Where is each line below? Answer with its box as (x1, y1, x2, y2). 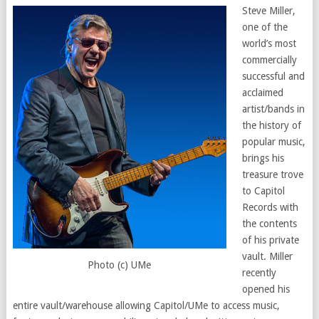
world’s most (241, 38, 296, 50)
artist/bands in (241, 103, 305, 115)
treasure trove (241, 169, 303, 181)
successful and (241, 70, 305, 83)
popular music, (241, 136, 305, 148)
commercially (241, 54, 297, 66)
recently (241, 267, 276, 279)
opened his (241, 283, 290, 296)
